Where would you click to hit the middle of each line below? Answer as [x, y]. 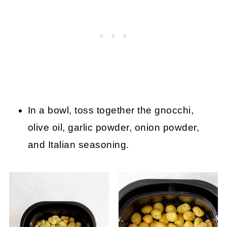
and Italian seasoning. [78, 145]
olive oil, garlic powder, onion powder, [113, 128]
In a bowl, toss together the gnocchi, [111, 110]
